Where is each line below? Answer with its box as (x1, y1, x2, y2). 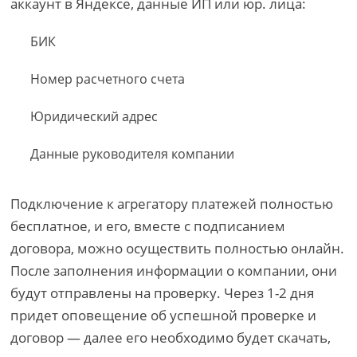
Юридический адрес (30, 108, 159, 125)
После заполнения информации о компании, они (10, 261, 338, 280)
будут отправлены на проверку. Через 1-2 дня (10, 284, 315, 302)
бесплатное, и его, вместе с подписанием (10, 217, 286, 235)
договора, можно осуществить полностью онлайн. (10, 239, 345, 257)
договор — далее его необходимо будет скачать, (10, 328, 331, 347)
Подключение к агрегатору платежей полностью (10, 194, 334, 213)
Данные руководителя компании (30, 145, 235, 163)
